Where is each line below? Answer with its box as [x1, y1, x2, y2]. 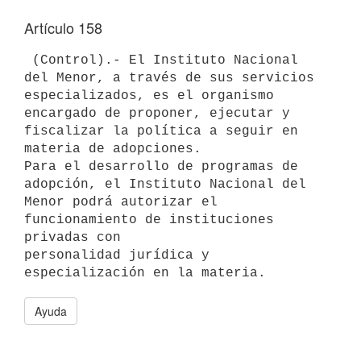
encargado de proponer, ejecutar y [24, 106, 298, 121]
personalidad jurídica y [24, 247, 210, 263]
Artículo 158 [24, 17, 102, 38]
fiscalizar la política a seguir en [24, 123, 298, 139]
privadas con [24, 230, 129, 245]
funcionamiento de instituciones [24, 212, 274, 227]
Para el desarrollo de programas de [24, 159, 298, 174]
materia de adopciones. [24, 141, 201, 156]
